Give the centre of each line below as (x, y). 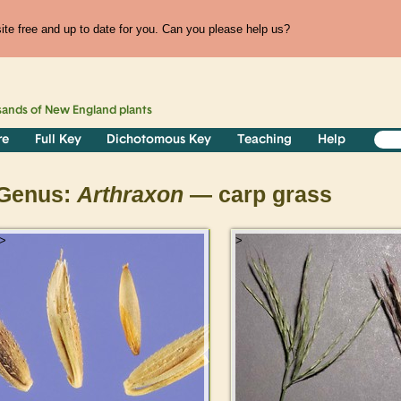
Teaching (265, 141)
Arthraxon (130, 195)
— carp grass (258, 195)
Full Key (58, 141)
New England (81, 111)
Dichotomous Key (159, 141)
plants (135, 111)
